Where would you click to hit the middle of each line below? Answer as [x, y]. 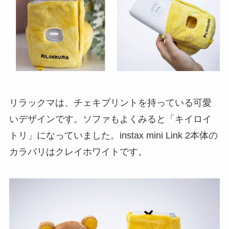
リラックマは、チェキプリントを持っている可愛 [110, 102]
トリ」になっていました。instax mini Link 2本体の [113, 135]
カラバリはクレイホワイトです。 [78, 152]
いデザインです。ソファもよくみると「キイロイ [110, 119]
